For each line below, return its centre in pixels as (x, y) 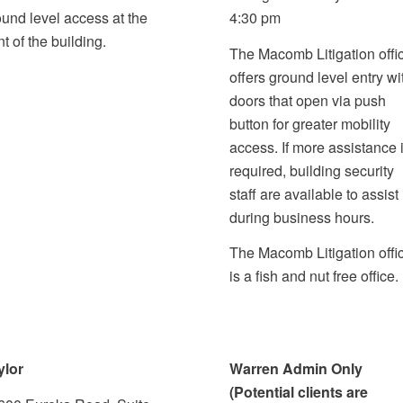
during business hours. (302, 217)
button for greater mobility (310, 123)
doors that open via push (308, 100)
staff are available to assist (314, 193)
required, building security (312, 170)
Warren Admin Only (296, 369)
